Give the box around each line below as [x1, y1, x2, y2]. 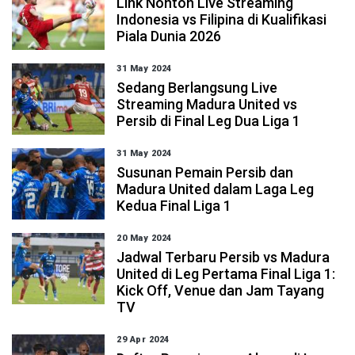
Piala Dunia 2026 [116, 28, 222, 44]
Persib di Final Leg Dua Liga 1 [116, 113, 301, 129]
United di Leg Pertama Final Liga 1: [116, 265, 336, 282]
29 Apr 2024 [116, 334, 170, 345]
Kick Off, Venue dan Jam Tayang [116, 282, 325, 299]
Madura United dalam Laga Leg [116, 181, 315, 197]
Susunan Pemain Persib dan [116, 164, 294, 181]
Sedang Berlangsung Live [116, 79, 278, 96]
